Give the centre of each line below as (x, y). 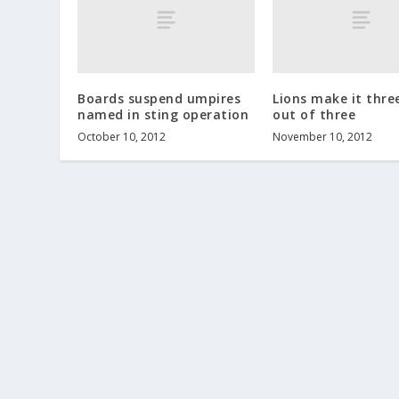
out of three (314, 115)
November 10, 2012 (322, 137)
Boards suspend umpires (159, 99)
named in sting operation (163, 115)
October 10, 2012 (122, 137)
